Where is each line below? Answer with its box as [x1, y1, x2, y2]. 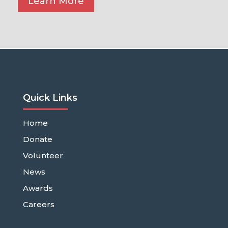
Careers [22, 199, 54, 209]
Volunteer [22, 150, 63, 160]
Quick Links [22, 92, 77, 103]
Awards [22, 183, 53, 193]
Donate [22, 134, 52, 144]
